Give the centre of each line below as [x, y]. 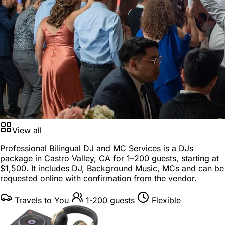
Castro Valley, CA [77, 158]
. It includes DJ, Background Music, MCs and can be [125, 168]
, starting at [198, 158]
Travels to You [42, 200]
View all [27, 130]
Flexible [166, 200]
